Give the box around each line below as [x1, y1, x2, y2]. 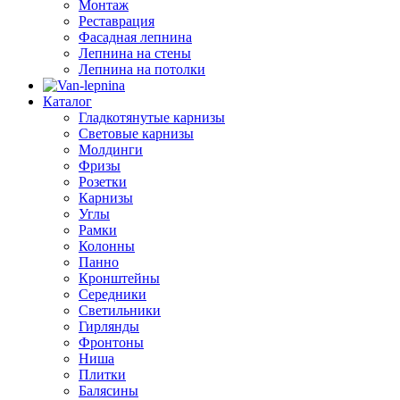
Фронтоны [79, 335, 144, 350]
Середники [79, 287, 146, 302]
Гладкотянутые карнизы [79, 110, 225, 125]
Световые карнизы [79, 126, 194, 141]
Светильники [79, 303, 161, 318]
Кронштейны [79, 271, 160, 286]
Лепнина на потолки [79, 62, 205, 77]
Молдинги [79, 142, 143, 157]
